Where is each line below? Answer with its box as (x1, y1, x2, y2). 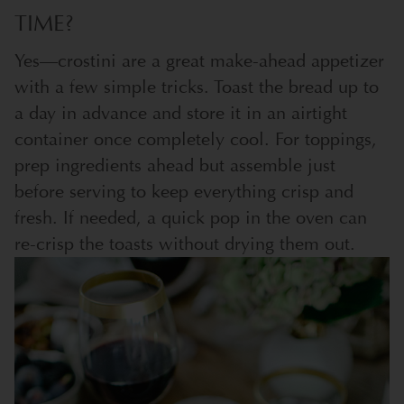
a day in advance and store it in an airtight (14, 102, 347, 125)
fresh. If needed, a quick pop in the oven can (14, 207, 367, 230)
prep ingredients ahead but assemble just (14, 154, 335, 178)
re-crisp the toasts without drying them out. (14, 233, 355, 256)
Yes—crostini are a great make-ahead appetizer (14, 50, 384, 73)
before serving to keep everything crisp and (14, 180, 353, 204)
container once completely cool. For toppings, (14, 128, 377, 151)
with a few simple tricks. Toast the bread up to (14, 76, 379, 99)
